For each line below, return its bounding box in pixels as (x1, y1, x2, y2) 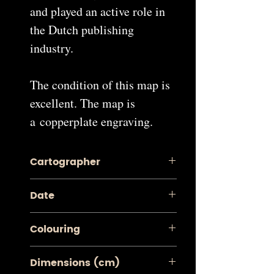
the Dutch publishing (30, 21, 134, 39)
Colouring (30, 221, 80, 238)
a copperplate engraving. (30, 113, 153, 130)
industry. (30, 40, 73, 57)
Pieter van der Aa (30, 178, 101, 193)
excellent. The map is (30, 95, 135, 112)
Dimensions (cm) (30, 255, 120, 272)
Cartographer (30, 154, 100, 171)
